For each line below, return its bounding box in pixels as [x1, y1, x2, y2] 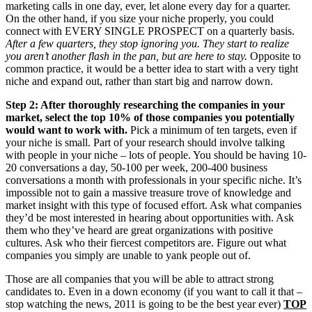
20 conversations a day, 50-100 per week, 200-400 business [6, 162, 267, 174]
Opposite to [247, 50, 301, 63]
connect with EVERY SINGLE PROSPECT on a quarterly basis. [6, 25, 295, 38]
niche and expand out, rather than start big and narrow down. [6, 75, 273, 88]
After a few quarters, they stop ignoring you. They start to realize [6, 38, 289, 50]
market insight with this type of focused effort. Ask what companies [6, 199, 302, 212]
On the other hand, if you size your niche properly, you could [6, 13, 274, 25]
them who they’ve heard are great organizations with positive [6, 224, 273, 237]
